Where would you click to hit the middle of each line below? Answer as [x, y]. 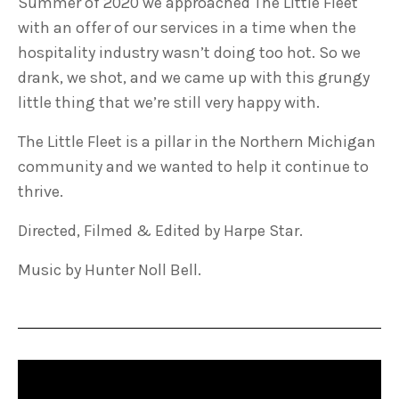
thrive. [41, 191]
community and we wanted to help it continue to [193, 167]
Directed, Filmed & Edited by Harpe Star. [160, 231]
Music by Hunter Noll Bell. [111, 270]
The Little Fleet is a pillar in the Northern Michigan [197, 142]
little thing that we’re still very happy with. [169, 102]
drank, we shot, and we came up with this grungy [194, 77]
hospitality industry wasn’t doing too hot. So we [189, 53]
